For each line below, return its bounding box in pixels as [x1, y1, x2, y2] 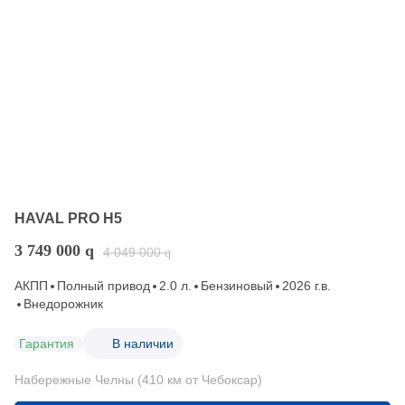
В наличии [112, 335, 174, 351]
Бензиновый [201, 278, 273, 293]
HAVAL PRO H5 [14, 211, 122, 226]
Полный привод [57, 278, 150, 293]
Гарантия [19, 335, 74, 351]
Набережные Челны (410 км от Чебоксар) [14, 372, 262, 387]
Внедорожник [24, 297, 103, 311]
